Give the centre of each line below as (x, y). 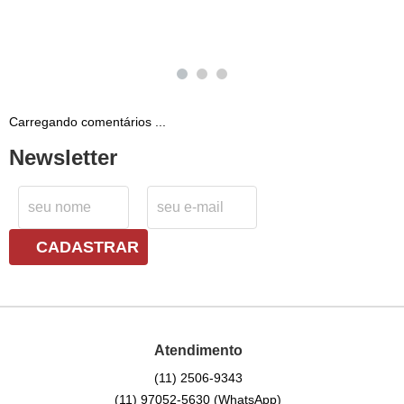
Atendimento (198, 351)
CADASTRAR (87, 248)
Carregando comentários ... (87, 122)
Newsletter (63, 158)
